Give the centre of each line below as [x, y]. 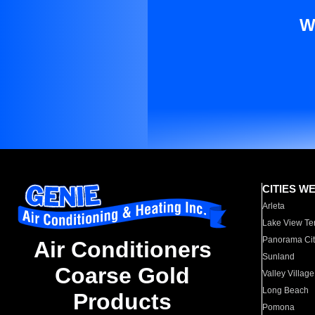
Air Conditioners [122, 250]
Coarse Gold [122, 276]
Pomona [279, 307]
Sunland [279, 257]
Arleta [274, 206]
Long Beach [286, 290]
